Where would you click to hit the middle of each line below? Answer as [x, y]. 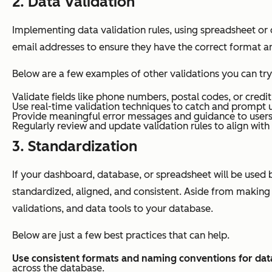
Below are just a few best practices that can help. [121, 235]
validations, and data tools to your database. [113, 208]
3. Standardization [75, 146]
